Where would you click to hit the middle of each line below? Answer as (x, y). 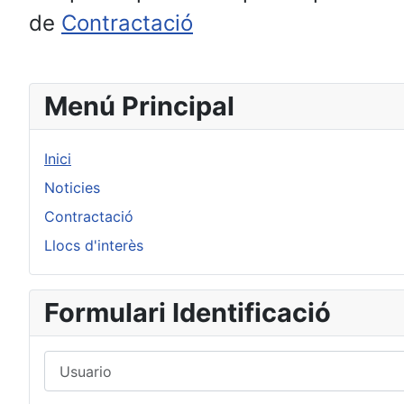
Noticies (72, 188)
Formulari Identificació (188, 312)
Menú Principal (139, 106)
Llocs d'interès (94, 245)
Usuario (69, 361)
